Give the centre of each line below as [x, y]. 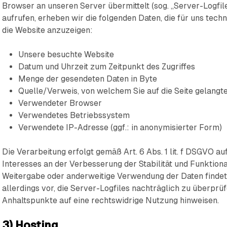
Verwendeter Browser [60, 103]
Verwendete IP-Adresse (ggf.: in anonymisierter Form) [120, 127]
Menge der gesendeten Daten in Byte [88, 79]
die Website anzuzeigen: [48, 30]
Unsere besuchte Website [66, 54]
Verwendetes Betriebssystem [74, 115]
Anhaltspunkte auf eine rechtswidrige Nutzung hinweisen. [111, 200]
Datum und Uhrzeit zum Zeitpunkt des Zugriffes [107, 67]
